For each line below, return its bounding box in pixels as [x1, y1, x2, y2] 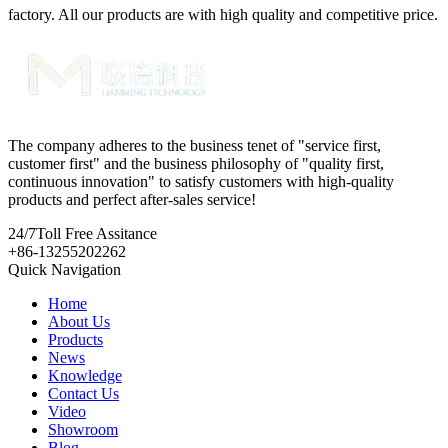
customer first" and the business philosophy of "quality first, [8, 154, 384, 172]
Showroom [48, 420, 118, 438]
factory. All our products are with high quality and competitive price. [8, 5, 438, 23]
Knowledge [48, 366, 122, 384]
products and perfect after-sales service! [8, 190, 256, 208]
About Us [48, 312, 110, 330]
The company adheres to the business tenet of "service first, [8, 136, 381, 154]
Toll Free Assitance [36, 224, 157, 242]
